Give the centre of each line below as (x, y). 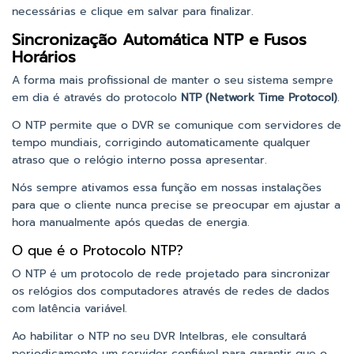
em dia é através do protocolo (96, 98)
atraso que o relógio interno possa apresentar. (139, 160)
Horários (44, 57)
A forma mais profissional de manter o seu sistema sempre (173, 81)
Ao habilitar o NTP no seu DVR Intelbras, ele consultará (159, 337)
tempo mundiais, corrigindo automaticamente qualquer (161, 143)
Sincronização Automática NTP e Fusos (159, 40)
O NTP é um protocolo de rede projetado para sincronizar (171, 274)
